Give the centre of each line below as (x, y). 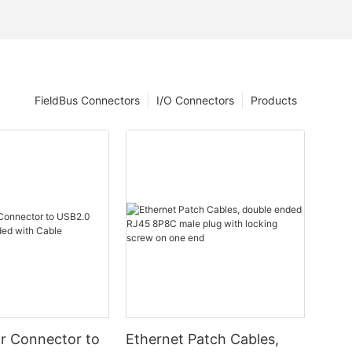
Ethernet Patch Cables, (203, 339)
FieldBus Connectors (87, 101)
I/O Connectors (195, 101)
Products (274, 101)
